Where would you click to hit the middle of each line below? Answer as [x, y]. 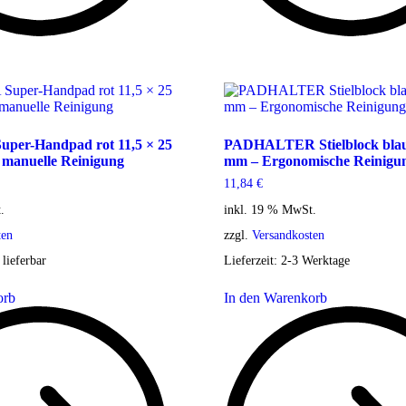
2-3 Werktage [315, 260]
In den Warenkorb [275, 297]
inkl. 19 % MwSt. [270, 209]
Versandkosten [288, 234]
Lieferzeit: [252, 260]
